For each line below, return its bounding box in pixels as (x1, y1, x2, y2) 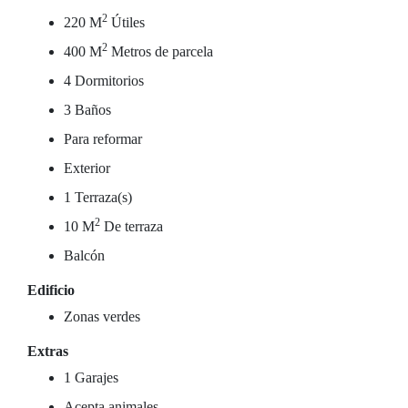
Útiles (107, 15, 145, 30)
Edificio (27, 282, 75, 298)
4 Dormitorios (64, 73, 144, 88)
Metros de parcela (107, 44, 213, 59)
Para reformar (64, 131, 142, 147)
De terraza (100, 219, 163, 234)
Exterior (64, 160, 110, 176)
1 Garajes (64, 370, 118, 385)
